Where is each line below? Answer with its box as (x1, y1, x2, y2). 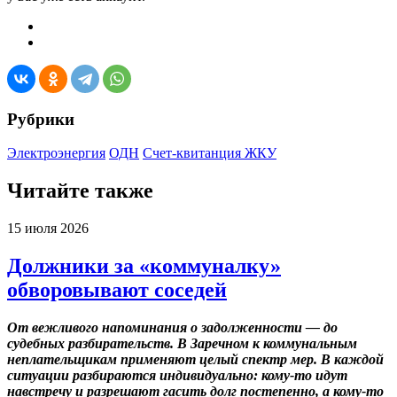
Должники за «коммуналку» (7, 254, 281, 278)
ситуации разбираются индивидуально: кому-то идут (7, 368, 347, 384)
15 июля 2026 (7, 221, 89, 237)
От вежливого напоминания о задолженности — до (7, 320, 338, 336)
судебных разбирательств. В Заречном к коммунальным (7, 336, 357, 352)
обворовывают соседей (7, 278, 227, 302)
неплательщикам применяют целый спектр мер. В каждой (7, 352, 384, 368)
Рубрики (7, 109, 74, 128)
